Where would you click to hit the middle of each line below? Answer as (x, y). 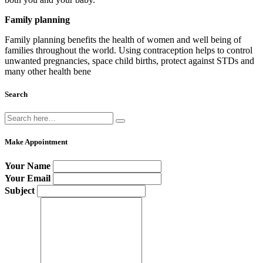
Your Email (28, 178)
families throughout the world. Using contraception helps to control (129, 50)
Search (16, 94)
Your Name (28, 166)
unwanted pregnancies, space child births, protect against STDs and (129, 60)
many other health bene (48, 71)
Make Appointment (36, 142)
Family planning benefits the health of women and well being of (123, 39)
